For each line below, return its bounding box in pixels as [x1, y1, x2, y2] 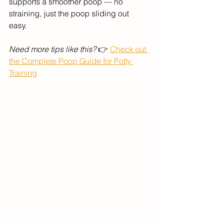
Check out [110, 44, 148, 55]
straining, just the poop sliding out [9, 8, 131, 19]
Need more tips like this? [9, 44, 96, 55]
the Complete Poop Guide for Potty [9, 56, 133, 66]
